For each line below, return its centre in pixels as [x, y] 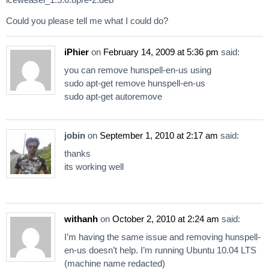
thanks [77, 153]
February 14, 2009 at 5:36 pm [161, 52]
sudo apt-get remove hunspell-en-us [135, 83]
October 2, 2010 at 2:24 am [166, 219]
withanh [81, 219]
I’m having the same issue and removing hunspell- [162, 237]
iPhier [77, 52]
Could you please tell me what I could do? [87, 21]
